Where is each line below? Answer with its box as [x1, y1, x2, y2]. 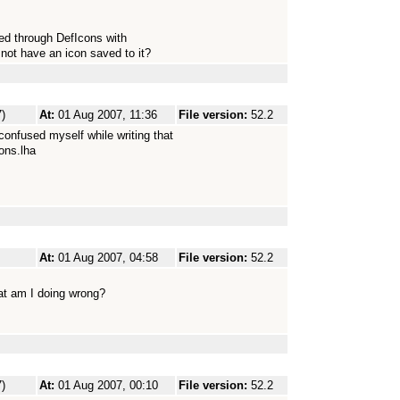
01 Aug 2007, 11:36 [58, 108, 157, 121]
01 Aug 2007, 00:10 [58, 379, 158, 392]
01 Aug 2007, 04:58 [58, 251, 158, 264]
